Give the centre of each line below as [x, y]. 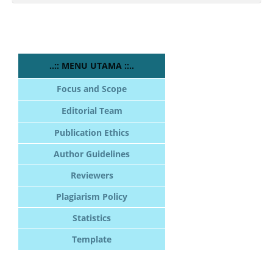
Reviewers [92, 175]
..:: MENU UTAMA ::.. [92, 66]
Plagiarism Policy [92, 197]
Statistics [92, 218]
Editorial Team [92, 111]
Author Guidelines [92, 154]
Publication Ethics [92, 133]
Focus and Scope [92, 89]
